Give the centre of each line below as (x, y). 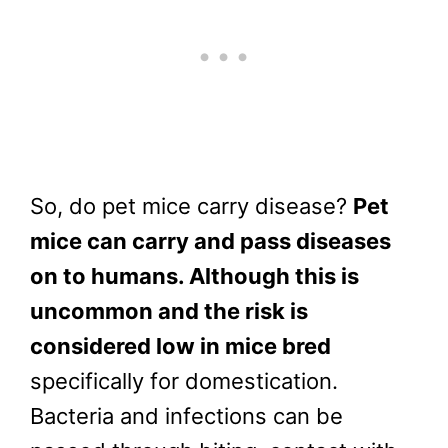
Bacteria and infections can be (186, 416)
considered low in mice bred (180, 346)
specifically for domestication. (184, 381)
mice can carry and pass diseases (210, 241)
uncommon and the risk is (169, 311)
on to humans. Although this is (194, 276)
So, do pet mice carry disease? (191, 206)
